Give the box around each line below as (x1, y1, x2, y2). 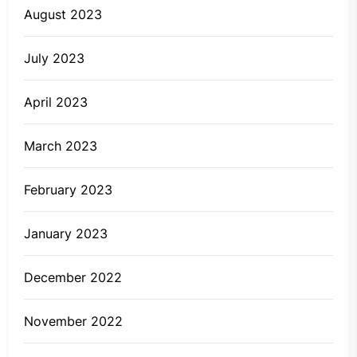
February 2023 (24, 182, 112, 198)
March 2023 (24, 138, 97, 155)
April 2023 (24, 94, 88, 111)
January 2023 (24, 226, 108, 242)
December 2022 (24, 269, 122, 286)
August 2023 (24, 6, 102, 23)
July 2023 (24, 50, 84, 67)
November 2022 (24, 313, 123, 330)
